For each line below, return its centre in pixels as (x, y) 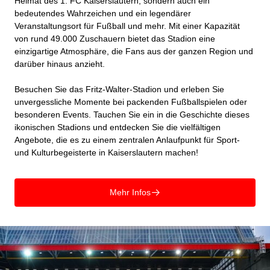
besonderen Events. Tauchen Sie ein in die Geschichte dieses (132, 115)
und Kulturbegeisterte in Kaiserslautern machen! (106, 152)
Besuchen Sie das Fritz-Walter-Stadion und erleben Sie (119, 89)
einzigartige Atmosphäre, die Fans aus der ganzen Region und (134, 51)
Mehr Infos (130, 193)
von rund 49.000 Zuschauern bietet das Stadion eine (115, 39)
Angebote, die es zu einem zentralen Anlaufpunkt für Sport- (127, 140)
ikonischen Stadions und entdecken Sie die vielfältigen (118, 127)
